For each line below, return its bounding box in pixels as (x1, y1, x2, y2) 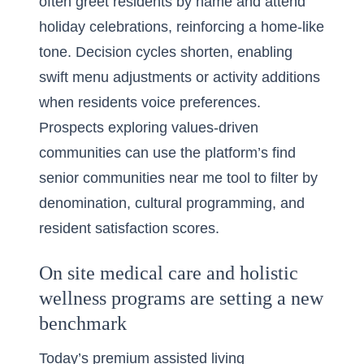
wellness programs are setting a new (39, 288, 323, 309)
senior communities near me (39, 170, 223, 186)
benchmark (39, 313, 127, 334)
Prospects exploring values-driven (39, 119, 258, 136)
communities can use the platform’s (39, 145, 272, 161)
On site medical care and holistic (39, 262, 298, 284)
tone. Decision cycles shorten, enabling (39, 44, 292, 60)
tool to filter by (223, 170, 318, 186)
